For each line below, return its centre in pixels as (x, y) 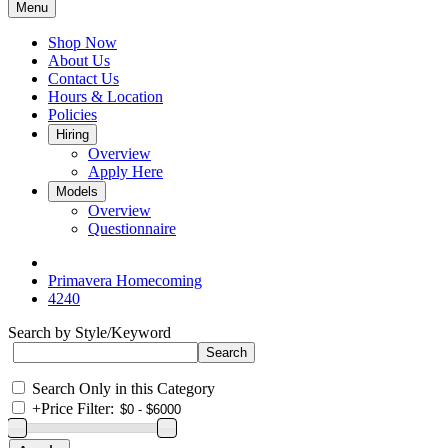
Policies (72, 114)
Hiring (72, 134)
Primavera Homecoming (125, 280)
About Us (79, 60)
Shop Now (82, 42)
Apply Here (125, 171)
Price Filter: (77, 408)
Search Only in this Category (123, 388)
